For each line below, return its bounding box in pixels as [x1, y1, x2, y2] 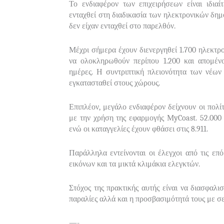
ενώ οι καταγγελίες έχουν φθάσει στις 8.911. [69, 124, 208, 133]
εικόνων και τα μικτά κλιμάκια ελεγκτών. [69, 159, 200, 168]
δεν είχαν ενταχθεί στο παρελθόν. [69, 21, 175, 30]
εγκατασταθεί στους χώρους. [69, 78, 160, 87]
